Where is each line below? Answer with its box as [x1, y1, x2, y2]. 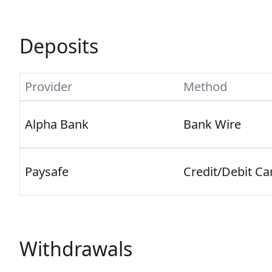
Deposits [19, 33, 98, 59]
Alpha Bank [25, 116, 89, 132]
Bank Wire [183, 116, 241, 132]
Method [183, 78, 227, 95]
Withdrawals [19, 236, 132, 262]
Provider [25, 78, 72, 95]
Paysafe [25, 163, 69, 180]
